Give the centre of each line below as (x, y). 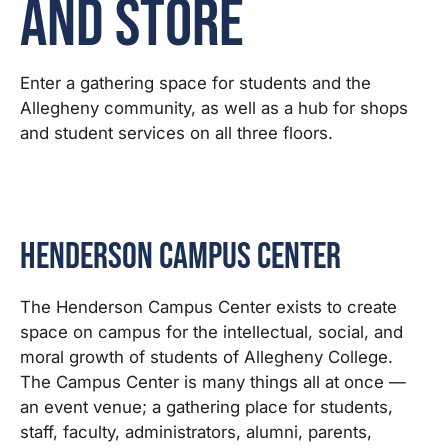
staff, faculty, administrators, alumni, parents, (196, 431)
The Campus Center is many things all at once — (213, 381)
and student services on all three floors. (176, 133)
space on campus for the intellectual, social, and (211, 331)
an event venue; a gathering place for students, (206, 406)
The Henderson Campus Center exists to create (208, 306)
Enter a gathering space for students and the (195, 83)
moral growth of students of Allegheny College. (206, 356)
